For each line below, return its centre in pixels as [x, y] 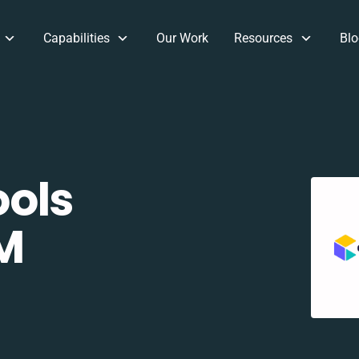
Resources [264, 38]
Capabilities [76, 38]
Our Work [183, 38]
